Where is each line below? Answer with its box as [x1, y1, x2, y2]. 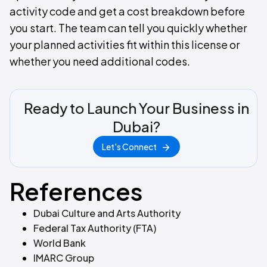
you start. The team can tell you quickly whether [10, 21, 247, 35]
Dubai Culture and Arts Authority [33, 207, 181, 219]
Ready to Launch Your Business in [24, 99, 249, 117]
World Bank [33, 237, 86, 249]
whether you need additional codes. [10, 54, 190, 68]
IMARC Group [33, 252, 94, 264]
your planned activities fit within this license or [10, 38, 240, 51]
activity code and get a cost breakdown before [10, 4, 245, 18]
